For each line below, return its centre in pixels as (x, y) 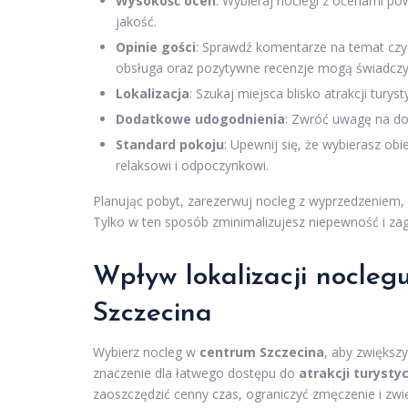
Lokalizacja (153, 94)
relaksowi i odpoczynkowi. (192, 166)
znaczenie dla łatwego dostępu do (196, 373)
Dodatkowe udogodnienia (200, 119)
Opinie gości (156, 47)
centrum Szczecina (262, 352)
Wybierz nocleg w (146, 352)
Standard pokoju (170, 145)
